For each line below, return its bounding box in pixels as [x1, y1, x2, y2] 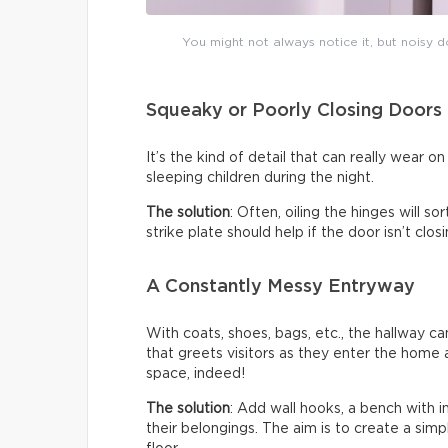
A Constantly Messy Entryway [146, 277, 415, 296]
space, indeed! [146, 366, 245, 381]
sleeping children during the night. [146, 170, 374, 185]
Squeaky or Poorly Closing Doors [146, 101, 442, 120]
